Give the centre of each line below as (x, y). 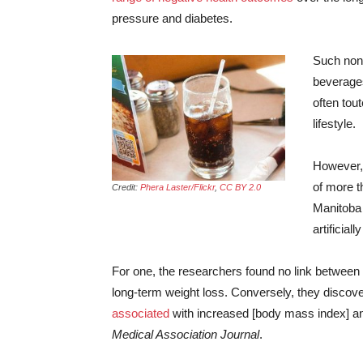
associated (141, 313)
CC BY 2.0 (240, 188)
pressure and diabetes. (172, 18)
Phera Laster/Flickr (177, 188)
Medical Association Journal (186, 334)
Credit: (126, 188)
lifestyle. (334, 124)
